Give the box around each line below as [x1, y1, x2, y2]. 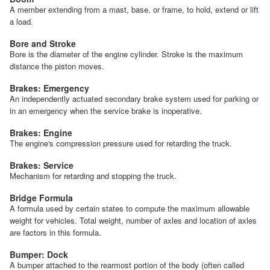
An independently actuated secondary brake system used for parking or [10, 92, 259, 104]
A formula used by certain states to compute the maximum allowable [10, 202, 250, 214]
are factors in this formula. [10, 226, 101, 238]
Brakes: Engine [10, 126, 72, 139]
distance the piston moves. [10, 60, 104, 72]
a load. [10, 15, 33, 27]
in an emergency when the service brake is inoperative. [10, 104, 202, 116]
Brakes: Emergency [10, 81, 89, 94]
